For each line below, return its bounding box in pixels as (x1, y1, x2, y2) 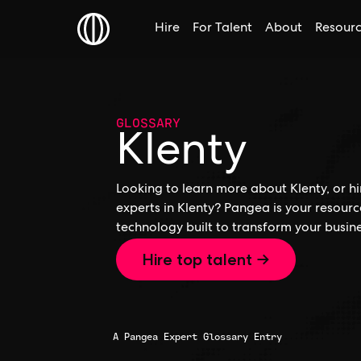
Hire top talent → (142, 250, 270, 269)
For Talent (193, 23, 252, 35)
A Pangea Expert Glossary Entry (113, 329, 282, 344)
